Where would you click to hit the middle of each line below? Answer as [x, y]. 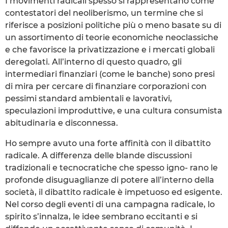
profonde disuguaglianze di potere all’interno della [110, 180]
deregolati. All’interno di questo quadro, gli [93, 62]
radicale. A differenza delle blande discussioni [98, 155]
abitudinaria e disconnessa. [62, 123]
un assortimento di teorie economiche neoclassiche [112, 37]
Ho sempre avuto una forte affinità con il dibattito [108, 143]
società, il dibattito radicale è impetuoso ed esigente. [114, 192]
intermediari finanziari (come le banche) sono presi [110, 74]
